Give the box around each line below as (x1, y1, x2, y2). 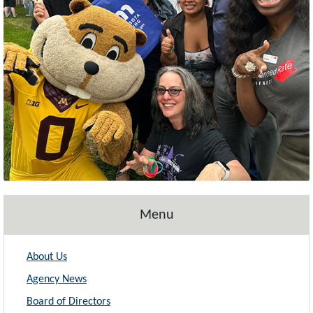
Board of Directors (27, 296, 110, 307)
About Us (27, 252, 67, 263)
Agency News (27, 274, 87, 285)
